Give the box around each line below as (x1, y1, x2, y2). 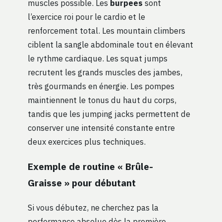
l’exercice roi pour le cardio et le (28, 11, 145, 22)
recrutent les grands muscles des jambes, (28, 66, 182, 77)
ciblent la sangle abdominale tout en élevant (28, 39, 193, 50)
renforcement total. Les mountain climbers (28, 25, 185, 36)
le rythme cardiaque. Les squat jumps (28, 53, 167, 63)
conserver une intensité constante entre (28, 122, 175, 133)
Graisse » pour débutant (28, 176, 136, 189)
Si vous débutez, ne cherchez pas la (28, 202, 159, 213)
